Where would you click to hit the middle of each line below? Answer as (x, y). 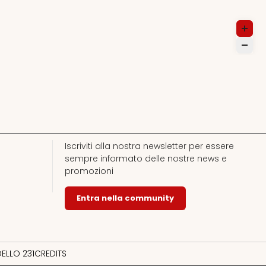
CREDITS (50, 253)
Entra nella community (125, 198)
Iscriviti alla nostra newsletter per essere (149, 146)
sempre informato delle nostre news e (145, 158)
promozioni (89, 171)
